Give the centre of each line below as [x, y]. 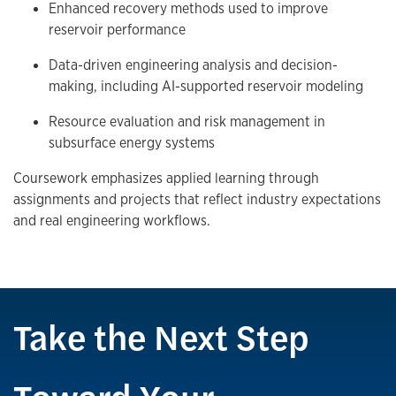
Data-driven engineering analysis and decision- [193, 65]
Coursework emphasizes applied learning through [166, 179]
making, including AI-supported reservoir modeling [206, 87]
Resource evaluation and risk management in [187, 122]
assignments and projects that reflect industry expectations [197, 200]
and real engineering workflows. [112, 221]
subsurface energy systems [132, 143]
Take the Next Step [161, 336]
